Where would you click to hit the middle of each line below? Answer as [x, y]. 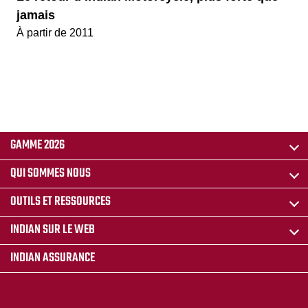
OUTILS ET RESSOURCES [60, 201]
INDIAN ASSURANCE [53, 258]
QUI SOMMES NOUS [51, 173]
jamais [36, 15]
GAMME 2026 [37, 145]
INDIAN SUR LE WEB [53, 230]
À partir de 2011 [55, 32]
